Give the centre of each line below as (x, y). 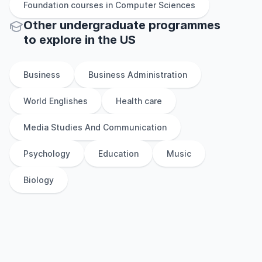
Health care (139, 101)
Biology (39, 180)
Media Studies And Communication (95, 127)
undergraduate (103, 25)
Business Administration (138, 75)
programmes (183, 25)
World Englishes (56, 101)
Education (118, 154)
